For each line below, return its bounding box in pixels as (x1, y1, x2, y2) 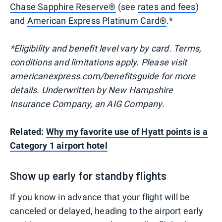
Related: (10, 126, 46, 137)
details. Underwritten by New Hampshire (10, 84, 173, 95)
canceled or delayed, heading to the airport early (10, 205, 203, 216)
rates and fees (137, 1, 196, 12)
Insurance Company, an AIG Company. (10, 98, 165, 109)
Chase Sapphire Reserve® (10, 1, 116, 12)
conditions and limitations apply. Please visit (10, 56, 187, 67)
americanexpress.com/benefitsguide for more (10, 70, 196, 81)
